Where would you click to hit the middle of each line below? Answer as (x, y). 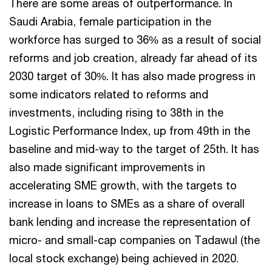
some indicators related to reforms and (109, 94)
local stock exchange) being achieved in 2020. (124, 258)
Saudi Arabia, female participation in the (110, 22)
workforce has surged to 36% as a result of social (135, 40)
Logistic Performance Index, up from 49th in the (130, 131)
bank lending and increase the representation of (130, 222)
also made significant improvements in (107, 167)
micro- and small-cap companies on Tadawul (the (134, 240)
